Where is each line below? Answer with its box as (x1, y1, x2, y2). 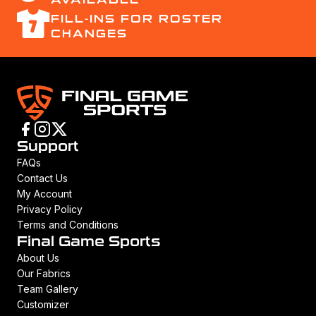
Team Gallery (17, 283, 78, 296)
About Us (17, 252, 59, 265)
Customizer (17, 298, 69, 311)
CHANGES (51, 27, 128, 41)
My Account (17, 188, 72, 200)
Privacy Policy (17, 203, 83, 216)
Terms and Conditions (17, 219, 119, 231)
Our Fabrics (17, 267, 71, 280)
